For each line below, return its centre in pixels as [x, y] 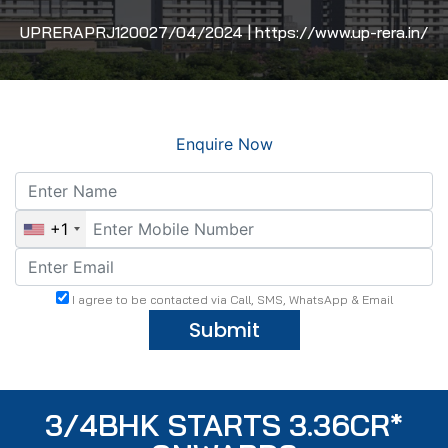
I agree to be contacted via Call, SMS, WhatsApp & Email [230, 299]
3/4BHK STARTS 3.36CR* [224, 425]
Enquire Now [224, 144]
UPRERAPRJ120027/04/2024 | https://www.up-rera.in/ [224, 32]
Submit [224, 330]
